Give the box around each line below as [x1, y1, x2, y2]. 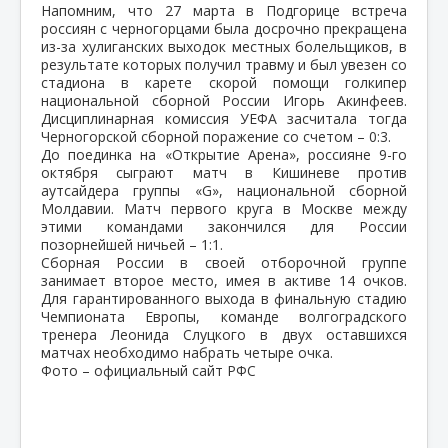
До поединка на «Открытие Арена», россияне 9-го [41, 144, 407, 164]
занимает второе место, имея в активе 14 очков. [41, 270, 407, 290]
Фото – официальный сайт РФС [41, 360, 256, 380]
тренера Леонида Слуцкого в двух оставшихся [41, 324, 407, 344]
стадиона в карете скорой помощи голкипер [41, 72, 407, 92]
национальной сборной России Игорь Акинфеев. [41, 90, 407, 110]
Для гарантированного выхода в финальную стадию [41, 288, 407, 308]
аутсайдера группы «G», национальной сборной [41, 180, 407, 200]
